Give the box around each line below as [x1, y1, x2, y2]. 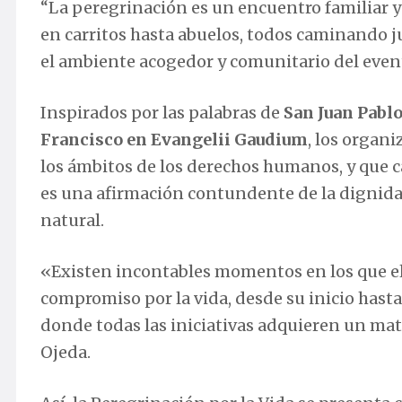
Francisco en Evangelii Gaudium [40, 129, 308, 151]
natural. [40, 210, 104, 232]
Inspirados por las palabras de [40, 102, 284, 124]
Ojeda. [40, 342, 91, 363]
